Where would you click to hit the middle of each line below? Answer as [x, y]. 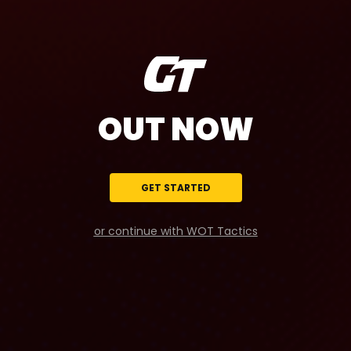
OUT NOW [175, 129]
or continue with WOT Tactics [175, 231]
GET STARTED [175, 188]
